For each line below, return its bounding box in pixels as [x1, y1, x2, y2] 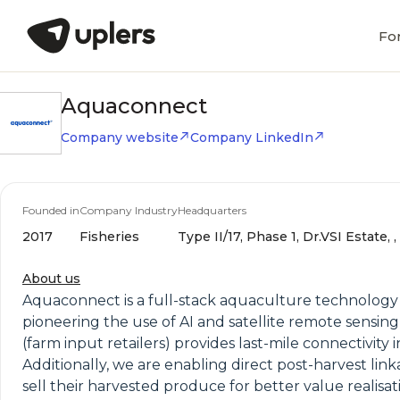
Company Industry [79, 204, 178, 217]
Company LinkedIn [190, 129, 313, 146]
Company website [61, 129, 179, 146]
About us [22, 271, 80, 287]
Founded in [22, 204, 79, 217]
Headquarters [178, 204, 246, 217]
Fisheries [79, 229, 139, 245]
